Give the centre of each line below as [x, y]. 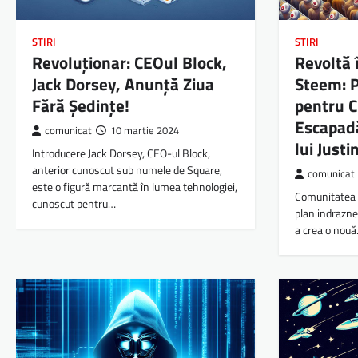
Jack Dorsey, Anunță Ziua [123, 84]
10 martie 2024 [145, 130]
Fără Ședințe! [81, 105]
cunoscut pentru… [74, 203]
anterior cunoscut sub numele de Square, [127, 170]
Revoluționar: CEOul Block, [129, 62]
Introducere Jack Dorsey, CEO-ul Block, [121, 153]
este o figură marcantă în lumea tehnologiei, [135, 187]
